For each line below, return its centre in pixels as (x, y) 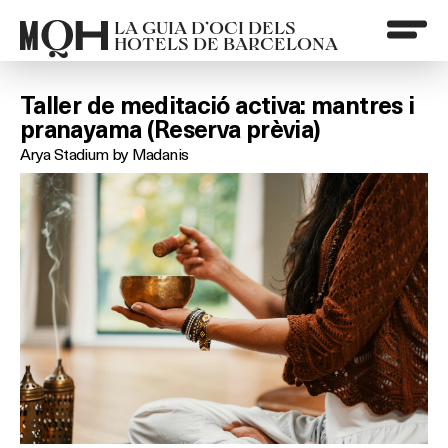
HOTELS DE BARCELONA (226, 43)
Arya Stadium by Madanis (104, 153)
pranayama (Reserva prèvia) (170, 130)
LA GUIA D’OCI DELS (205, 27)
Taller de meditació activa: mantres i (217, 106)
